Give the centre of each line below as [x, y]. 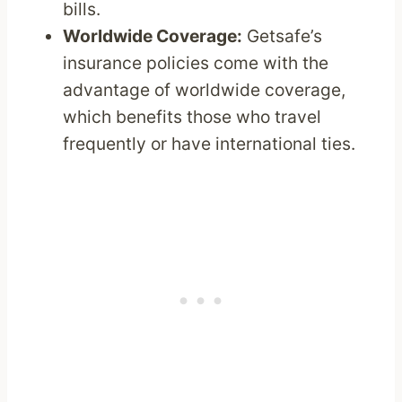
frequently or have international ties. [210, 144]
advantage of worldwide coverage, [205, 90]
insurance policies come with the [196, 63]
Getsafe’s [283, 36]
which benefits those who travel [192, 117]
